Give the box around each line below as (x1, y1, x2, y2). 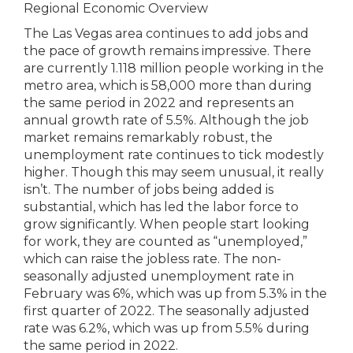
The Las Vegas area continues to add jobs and (24, 26, 309, 41)
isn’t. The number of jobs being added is (24, 182, 273, 197)
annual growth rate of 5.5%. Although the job (24, 113, 309, 128)
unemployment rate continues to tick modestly (24, 147, 324, 162)
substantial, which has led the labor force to (24, 199, 299, 214)
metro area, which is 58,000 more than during (24, 78, 312, 93)
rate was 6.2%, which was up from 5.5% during (24, 321, 310, 336)
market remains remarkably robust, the (24, 130, 273, 145)
